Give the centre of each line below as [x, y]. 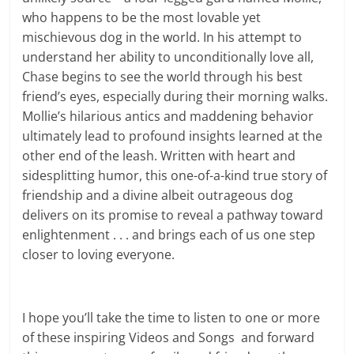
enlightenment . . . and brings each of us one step [169, 235]
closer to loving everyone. [99, 255]
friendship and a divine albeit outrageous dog [158, 196]
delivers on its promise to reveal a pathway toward [173, 215]
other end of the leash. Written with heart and [159, 156]
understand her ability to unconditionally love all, [168, 57]
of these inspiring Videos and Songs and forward [169, 338]
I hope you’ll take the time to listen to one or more [171, 318]
